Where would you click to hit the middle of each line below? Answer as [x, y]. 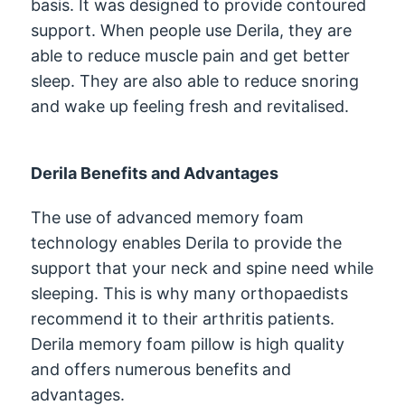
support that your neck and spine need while [202, 268]
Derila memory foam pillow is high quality [188, 344]
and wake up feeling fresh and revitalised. [190, 106]
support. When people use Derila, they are [192, 30]
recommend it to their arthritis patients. [183, 318]
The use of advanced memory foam [168, 217]
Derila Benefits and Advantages [155, 173]
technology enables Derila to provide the [187, 242]
